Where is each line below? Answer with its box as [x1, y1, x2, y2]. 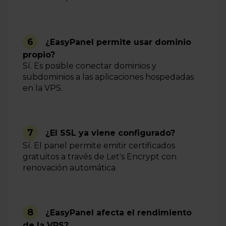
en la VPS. [23, 83, 63, 93]
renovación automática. [23, 163, 117, 173]
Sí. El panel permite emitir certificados [23, 141, 175, 151]
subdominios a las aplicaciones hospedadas [23, 72, 194, 82]
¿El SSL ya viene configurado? [45, 128, 175, 138]
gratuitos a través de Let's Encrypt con [23, 152, 177, 162]
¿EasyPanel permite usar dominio [45, 37, 191, 47]
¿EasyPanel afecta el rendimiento [45, 208, 192, 218]
